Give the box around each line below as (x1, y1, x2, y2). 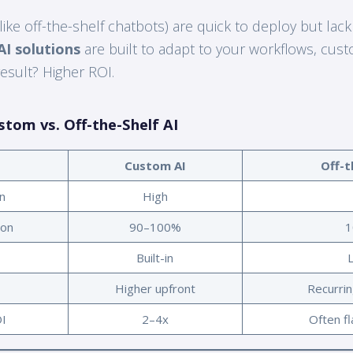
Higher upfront (114, 280, 195, 296)
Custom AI (124, 157, 186, 173)
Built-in (136, 249, 174, 266)
